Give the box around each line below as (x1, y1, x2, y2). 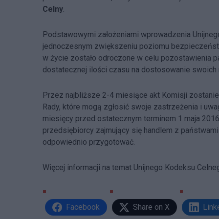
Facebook (66, 202, 100, 212)
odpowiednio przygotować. (43, 137, 135, 147)
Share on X (133, 202, 170, 212)
